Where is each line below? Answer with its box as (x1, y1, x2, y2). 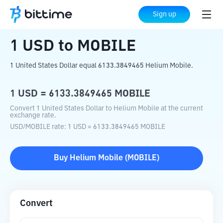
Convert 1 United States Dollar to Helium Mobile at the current (10, 105, 203, 112)
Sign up (152, 11, 176, 18)
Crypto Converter (39, 11, 101, 19)
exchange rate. (10, 112, 56, 119)
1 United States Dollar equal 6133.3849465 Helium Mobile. (10, 62, 193, 69)
